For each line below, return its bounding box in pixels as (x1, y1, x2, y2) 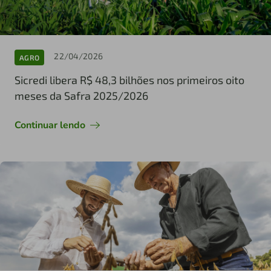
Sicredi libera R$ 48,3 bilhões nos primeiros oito (15, 73, 244, 87)
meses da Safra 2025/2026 (15, 89, 148, 103)
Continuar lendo (15, 119, 85, 132)
